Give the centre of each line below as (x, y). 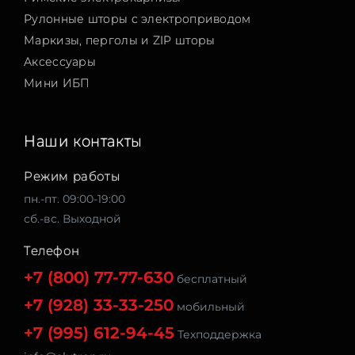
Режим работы (72, 175)
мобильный (209, 306)
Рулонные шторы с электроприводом (137, 19)
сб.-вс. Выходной (73, 218)
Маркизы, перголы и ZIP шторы (120, 40)
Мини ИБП (57, 83)
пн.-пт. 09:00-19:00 (74, 198)
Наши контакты (83, 141)
